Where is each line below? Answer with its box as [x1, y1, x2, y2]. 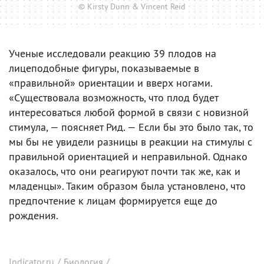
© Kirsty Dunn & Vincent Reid [78, 1, 186, 12]
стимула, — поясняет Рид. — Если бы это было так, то [9, 120, 253, 134]
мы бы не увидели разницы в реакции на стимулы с [9, 135, 252, 148]
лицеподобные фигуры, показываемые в [9, 61, 199, 75]
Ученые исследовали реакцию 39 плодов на [9, 47, 216, 60]
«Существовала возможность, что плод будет [9, 91, 218, 104]
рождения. [9, 209, 58, 222]
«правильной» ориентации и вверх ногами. [9, 76, 212, 90]
